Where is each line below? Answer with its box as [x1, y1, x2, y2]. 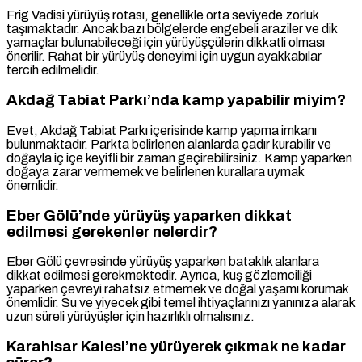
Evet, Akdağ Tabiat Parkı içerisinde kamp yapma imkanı [6, 123, 317, 137]
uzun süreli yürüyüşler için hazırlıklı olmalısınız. [6, 309, 255, 324]
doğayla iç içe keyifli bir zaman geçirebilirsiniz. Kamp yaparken [6, 150, 352, 165]
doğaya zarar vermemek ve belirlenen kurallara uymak [6, 164, 304, 179]
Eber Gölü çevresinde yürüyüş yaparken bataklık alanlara [6, 255, 319, 269]
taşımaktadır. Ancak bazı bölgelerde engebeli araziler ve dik [6, 22, 337, 36]
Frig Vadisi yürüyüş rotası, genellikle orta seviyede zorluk [6, 8, 318, 23]
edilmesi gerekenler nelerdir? [6, 223, 217, 240]
